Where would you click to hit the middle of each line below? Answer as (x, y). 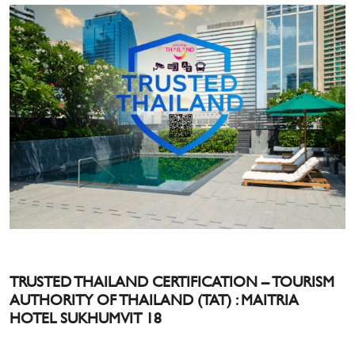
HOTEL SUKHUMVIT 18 (86, 317)
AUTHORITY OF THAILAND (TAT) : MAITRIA (154, 299)
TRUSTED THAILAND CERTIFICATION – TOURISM (172, 281)
